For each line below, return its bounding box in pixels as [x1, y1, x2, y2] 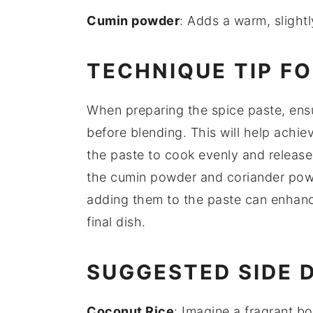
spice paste [211, 103, 282, 118]
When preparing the [87, 103, 212, 118]
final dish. [87, 214, 146, 230]
